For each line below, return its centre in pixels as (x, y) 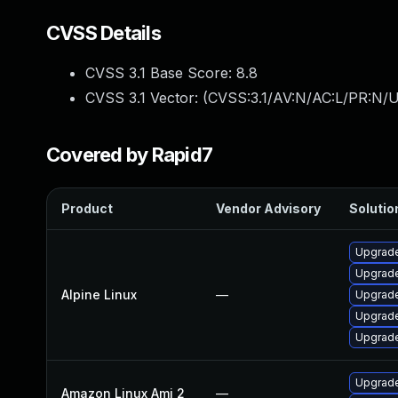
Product (87, 208)
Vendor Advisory (268, 208)
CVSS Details (103, 33)
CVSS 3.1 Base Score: (161, 73)
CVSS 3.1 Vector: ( (147, 98)
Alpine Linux (99, 295)
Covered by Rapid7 (130, 155)
